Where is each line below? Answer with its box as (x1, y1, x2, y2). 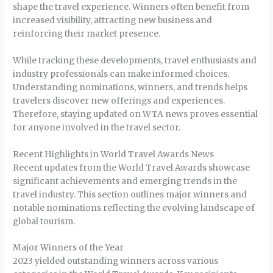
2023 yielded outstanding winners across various (13, 256, 219, 267)
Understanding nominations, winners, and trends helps (13, 82, 248, 93)
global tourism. (13, 216, 76, 227)
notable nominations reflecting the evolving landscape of (13, 202, 255, 213)
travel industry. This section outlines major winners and (13, 189, 247, 200)
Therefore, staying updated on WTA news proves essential (13, 108, 258, 119)
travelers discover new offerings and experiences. (13, 95, 225, 106)
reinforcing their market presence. (13, 28, 161, 39)
